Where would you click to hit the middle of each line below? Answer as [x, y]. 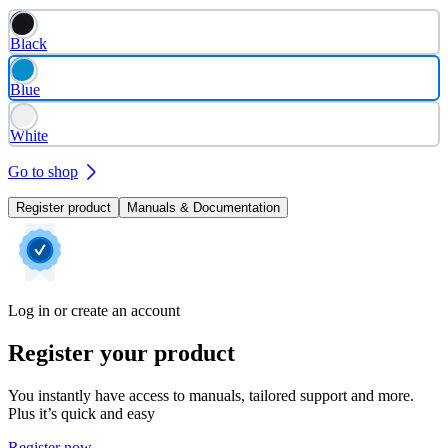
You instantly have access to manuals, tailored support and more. [211, 395]
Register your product [121, 352]
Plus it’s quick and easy [81, 413]
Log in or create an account [94, 311]
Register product [63, 208]
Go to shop [43, 172]
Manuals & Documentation [203, 208]
